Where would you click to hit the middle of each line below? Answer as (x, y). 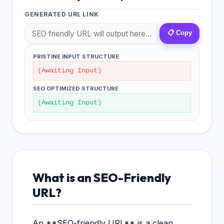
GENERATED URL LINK (62, 14)
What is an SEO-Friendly (102, 177)
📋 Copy (179, 33)
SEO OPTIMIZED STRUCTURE (76, 88)
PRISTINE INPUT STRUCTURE (76, 56)
